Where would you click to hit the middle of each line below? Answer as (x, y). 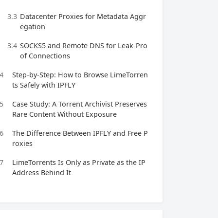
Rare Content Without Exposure (64, 114)
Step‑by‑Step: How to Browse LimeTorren (80, 75)
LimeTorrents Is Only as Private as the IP (79, 162)
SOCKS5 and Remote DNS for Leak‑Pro (84, 45)
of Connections (45, 56)
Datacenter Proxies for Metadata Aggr (83, 16)
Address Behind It (42, 173)
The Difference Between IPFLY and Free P (80, 133)
